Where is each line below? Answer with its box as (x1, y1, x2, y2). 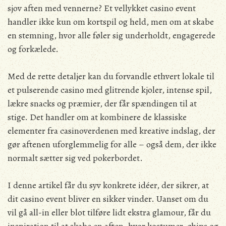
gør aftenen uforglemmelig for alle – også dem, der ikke (8, 138, 216, 150)
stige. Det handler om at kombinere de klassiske (8, 111, 187, 123)
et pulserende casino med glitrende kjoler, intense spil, (8, 84, 212, 96)
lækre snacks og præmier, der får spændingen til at (8, 97, 197, 109)
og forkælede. (8, 43, 59, 55)
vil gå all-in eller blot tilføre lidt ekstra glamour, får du (8, 206, 211, 218)
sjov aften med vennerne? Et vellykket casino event (8, 2, 196, 14)
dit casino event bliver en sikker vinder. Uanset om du (8, 193, 208, 205)
